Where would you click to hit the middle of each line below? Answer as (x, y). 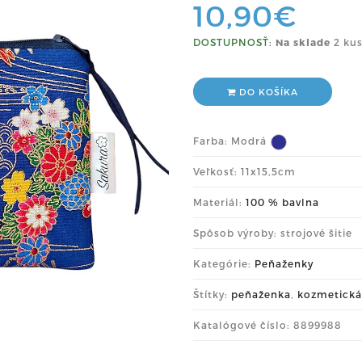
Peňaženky (284, 263)
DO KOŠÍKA (267, 92)
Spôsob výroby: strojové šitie (273, 233)
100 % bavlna (282, 202)
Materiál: (219, 202)
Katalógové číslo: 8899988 (267, 325)
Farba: (212, 141)
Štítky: (212, 294)
